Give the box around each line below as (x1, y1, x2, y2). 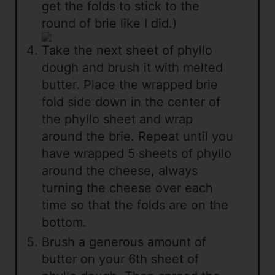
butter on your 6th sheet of (42, 252, 199, 267)
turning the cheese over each (42, 180, 213, 196)
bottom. (42, 215, 87, 230)
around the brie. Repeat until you (42, 129, 233, 144)
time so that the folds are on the (42, 198, 228, 213)
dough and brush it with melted (42, 60, 223, 76)
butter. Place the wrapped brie (42, 77, 218, 93)
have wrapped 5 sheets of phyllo (42, 146, 231, 161)
